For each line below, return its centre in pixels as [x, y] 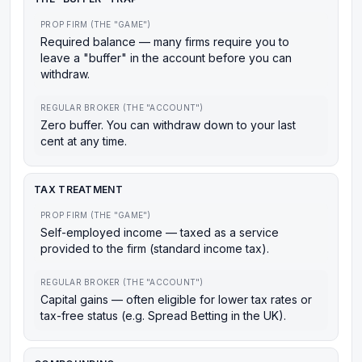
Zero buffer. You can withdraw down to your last [168, 125]
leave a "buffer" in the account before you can [166, 58]
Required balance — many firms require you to [165, 42]
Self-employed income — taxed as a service [160, 232]
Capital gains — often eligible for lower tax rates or [176, 299]
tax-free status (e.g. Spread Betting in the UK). [163, 316]
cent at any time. [84, 141]
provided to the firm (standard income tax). [155, 248]
